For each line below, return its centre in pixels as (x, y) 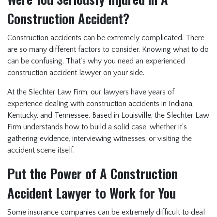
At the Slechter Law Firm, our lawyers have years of (91, 92)
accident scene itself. (41, 150)
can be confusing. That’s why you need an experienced (96, 61)
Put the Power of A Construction (93, 174)
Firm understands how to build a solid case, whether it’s (97, 127)
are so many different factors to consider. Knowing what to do (108, 50)
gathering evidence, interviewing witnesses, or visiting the (100, 139)
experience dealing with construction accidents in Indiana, (101, 104)
